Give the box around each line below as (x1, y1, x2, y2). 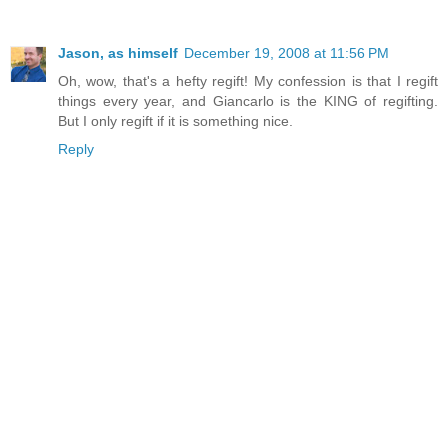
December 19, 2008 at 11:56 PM (184, 45, 389, 62)
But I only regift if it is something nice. (58, 113, 293, 130)
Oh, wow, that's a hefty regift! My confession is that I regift (58, 73, 438, 90)
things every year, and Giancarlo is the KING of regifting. (58, 93, 438, 110)
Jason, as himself (58, 45, 178, 62)
